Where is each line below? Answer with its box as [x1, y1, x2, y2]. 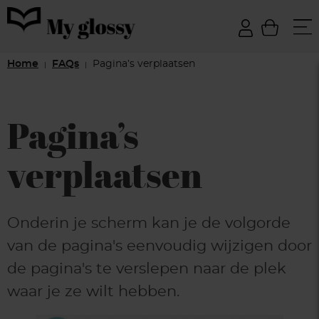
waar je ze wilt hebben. [7, 284, 179, 299]
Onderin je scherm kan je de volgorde [7, 216, 291, 231]
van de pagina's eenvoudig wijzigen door [7, 239, 312, 253]
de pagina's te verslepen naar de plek [7, 261, 286, 276]
